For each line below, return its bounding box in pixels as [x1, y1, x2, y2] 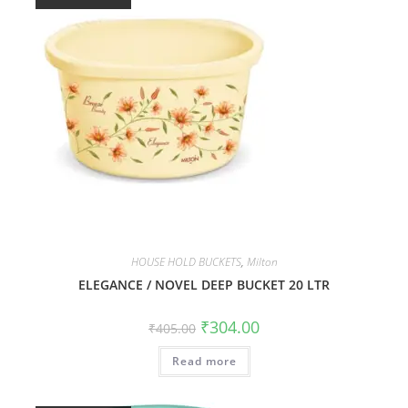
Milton [246, 253, 278, 270]
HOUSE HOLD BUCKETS [130, 253, 241, 270]
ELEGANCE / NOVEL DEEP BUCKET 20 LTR [78, 275, 330, 293]
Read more [171, 352, 237, 369]
